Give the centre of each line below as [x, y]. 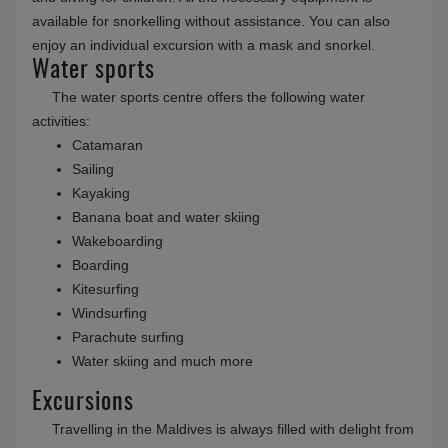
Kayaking [101, 193]
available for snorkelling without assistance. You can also [211, 21]
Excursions [83, 403]
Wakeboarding [117, 241]
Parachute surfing [128, 337]
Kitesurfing [105, 289]
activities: [61, 121]
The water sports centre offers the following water [208, 97]
